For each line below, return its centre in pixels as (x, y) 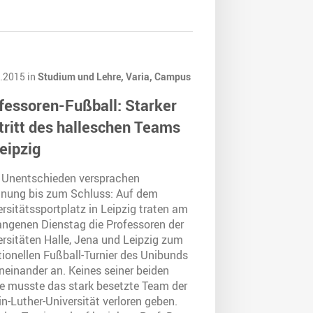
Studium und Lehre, (81, 77)
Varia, (140, 77)
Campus (172, 77)
